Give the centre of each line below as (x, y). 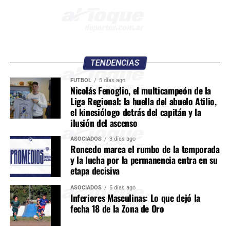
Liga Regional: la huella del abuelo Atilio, (143, 101)
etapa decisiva (95, 170)
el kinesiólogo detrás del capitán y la (136, 112)
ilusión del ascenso (104, 122)
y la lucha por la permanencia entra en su (144, 159)
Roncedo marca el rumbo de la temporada (145, 149)
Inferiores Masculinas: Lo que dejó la (135, 197)
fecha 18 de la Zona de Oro (117, 208)
